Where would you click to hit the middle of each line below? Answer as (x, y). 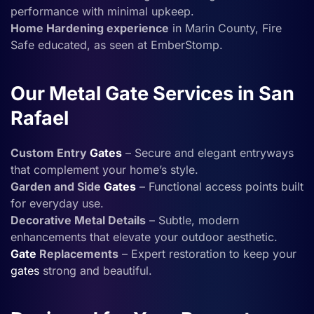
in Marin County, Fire (225, 28)
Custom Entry (50, 152)
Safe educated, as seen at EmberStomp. (117, 45)
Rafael (40, 118)
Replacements (77, 253)
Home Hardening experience (90, 28)
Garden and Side (57, 186)
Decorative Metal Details (78, 220)
